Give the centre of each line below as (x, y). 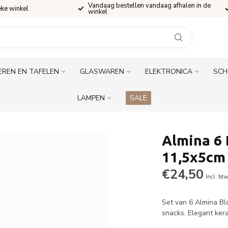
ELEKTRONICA (168, 72)
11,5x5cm (194, 157)
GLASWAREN (102, 72)
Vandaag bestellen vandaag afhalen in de (149, 6)
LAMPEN (91, 98)
